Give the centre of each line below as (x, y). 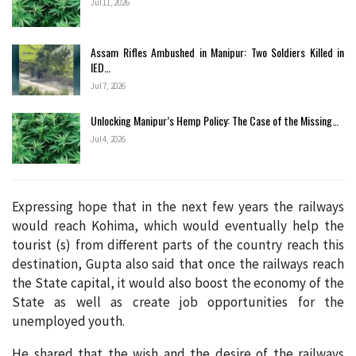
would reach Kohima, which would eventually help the (178, 225)
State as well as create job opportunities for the (178, 302)
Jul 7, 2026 (108, 85)
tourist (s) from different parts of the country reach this (178, 244)
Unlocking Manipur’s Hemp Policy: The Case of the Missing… (215, 120)
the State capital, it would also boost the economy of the (178, 282)
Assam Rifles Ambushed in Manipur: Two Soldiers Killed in (217, 52)
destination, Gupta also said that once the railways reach (178, 263)
